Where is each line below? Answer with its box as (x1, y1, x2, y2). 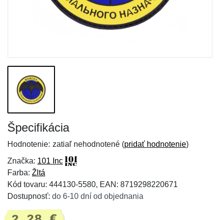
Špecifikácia (7, 121, 69, 134)
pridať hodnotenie (124, 140, 186, 148)
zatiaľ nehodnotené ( (53, 140, 124, 148)
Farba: (7, 168, 32, 177)
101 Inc (37, 157, 63, 165)
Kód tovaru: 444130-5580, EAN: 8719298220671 (7, 180, 178, 189)
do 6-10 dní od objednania (52, 192, 143, 200)
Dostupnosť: (7, 192, 52, 200)
